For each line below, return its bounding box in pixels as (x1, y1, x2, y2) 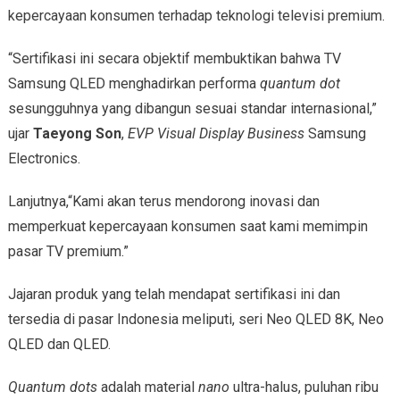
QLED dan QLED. (7, 336, 111, 354)
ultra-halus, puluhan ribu (229, 379, 379, 396)
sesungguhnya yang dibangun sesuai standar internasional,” (7, 100, 377, 118)
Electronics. (7, 150, 80, 168)
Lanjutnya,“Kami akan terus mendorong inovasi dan (7, 193, 320, 211)
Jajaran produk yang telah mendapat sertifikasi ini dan (7, 286, 340, 304)
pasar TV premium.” (7, 243, 129, 261)
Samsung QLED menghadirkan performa (7, 75, 260, 93)
